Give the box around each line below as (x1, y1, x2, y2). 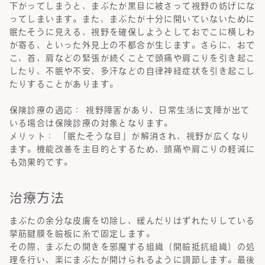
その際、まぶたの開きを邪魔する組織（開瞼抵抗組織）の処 (9, 243, 256, 251)
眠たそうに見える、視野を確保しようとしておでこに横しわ (9, 28, 256, 37)
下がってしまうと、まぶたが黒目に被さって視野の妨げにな (9, 2, 256, 11)
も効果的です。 (9, 158, 73, 167)
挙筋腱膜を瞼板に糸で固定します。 (9, 230, 156, 238)
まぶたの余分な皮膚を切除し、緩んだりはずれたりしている (9, 216, 256, 225)
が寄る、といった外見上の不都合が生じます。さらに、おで (9, 41, 256, 50)
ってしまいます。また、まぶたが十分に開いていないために (9, 15, 256, 24)
